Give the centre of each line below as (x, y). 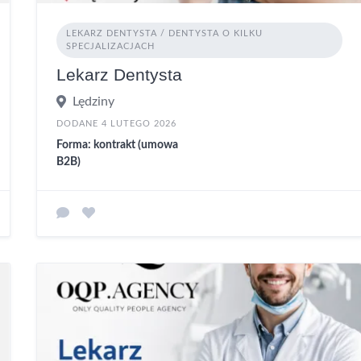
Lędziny (93, 101)
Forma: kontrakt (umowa (117, 145)
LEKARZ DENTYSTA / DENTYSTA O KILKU (164, 33)
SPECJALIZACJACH (110, 46)
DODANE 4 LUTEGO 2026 (116, 123)
